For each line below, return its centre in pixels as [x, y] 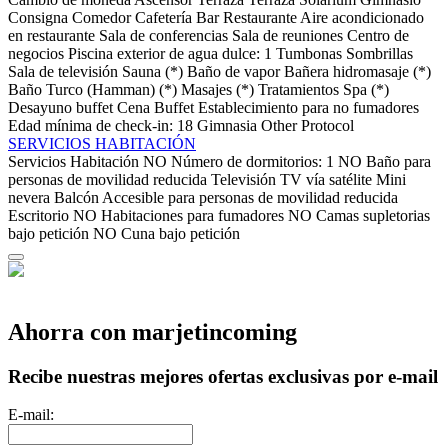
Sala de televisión [63, 71]
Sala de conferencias [163, 35]
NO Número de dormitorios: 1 [238, 161]
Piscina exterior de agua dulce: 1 [170, 53]
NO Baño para [384, 161]
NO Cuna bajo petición [166, 233]
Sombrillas [379, 53]
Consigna [38, 17]
